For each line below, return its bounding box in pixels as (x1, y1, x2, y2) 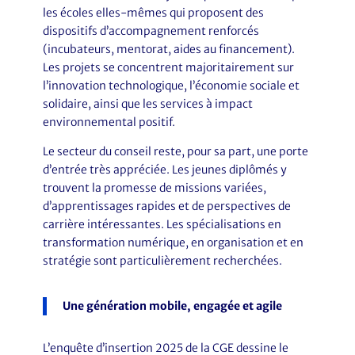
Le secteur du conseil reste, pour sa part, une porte (42, 144, 308, 158)
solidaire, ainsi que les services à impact (42, 97, 253, 111)
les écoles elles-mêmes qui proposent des (42, 6, 264, 20)
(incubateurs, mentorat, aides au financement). (42, 42, 295, 56)
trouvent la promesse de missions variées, (42, 181, 266, 195)
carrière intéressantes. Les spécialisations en (42, 217, 281, 231)
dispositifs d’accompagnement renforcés (42, 24, 259, 38)
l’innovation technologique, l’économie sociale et (42, 78, 300, 93)
